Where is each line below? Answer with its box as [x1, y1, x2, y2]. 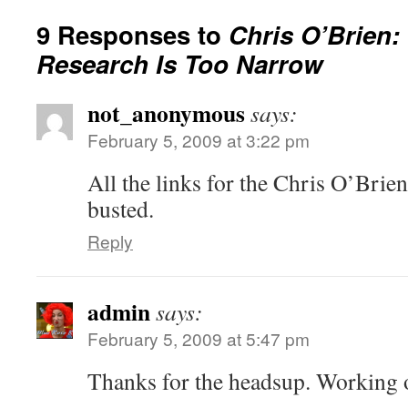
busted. [87, 193, 154, 224]
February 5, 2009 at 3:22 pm [87, 127, 310, 152]
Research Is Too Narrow [36, 46, 322, 81]
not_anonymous [87, 96, 245, 130]
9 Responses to [36, 16, 229, 52]
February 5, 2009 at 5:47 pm [87, 326, 310, 351]
